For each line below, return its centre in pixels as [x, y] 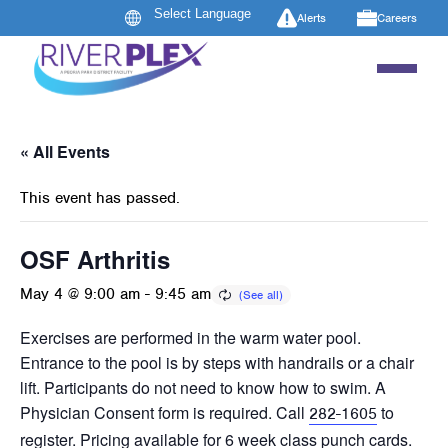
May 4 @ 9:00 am [80, 294]
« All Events [65, 152]
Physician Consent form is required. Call [164, 413]
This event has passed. [100, 198]
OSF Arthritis [95, 259]
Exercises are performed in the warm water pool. [190, 338]
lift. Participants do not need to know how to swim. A [203, 388]
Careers [397, 17]
